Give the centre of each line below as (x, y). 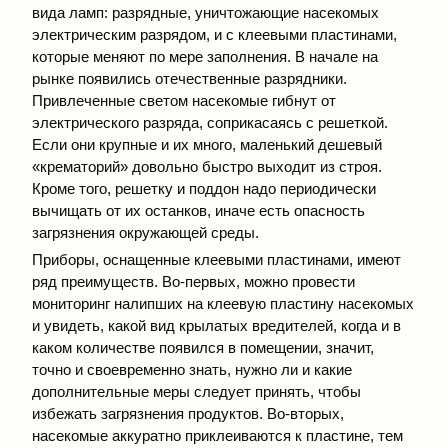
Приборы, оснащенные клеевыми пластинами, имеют (216, 259)
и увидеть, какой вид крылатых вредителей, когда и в (216, 325)
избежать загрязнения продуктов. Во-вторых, (188, 413)
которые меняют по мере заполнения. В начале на (205, 57)
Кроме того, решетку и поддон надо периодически (204, 189)
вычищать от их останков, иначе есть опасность (198, 211)
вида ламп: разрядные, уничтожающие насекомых (205, 13)
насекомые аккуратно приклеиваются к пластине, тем (217, 435)
